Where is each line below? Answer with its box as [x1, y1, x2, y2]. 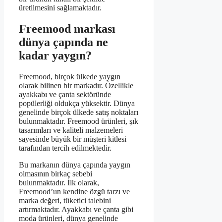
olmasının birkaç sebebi [19, 169, 92, 178]
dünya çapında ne [19, 35, 108, 49]
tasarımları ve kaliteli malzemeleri [19, 125, 123, 134]
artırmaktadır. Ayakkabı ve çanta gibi [19, 205, 133, 214]
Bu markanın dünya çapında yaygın [19, 160, 130, 169]
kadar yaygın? [19, 49, 92, 62]
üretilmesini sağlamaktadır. [19, 3, 102, 12]
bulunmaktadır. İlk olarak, [19, 178, 99, 187]
